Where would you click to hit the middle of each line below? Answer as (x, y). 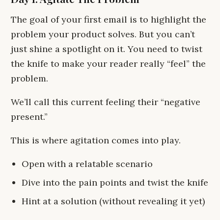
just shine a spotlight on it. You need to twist (107, 49)
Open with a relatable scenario (87, 164)
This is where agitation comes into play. (96, 140)
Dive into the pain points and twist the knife (115, 182)
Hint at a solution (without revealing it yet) (113, 201)
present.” (29, 117)
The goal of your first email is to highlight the (109, 19)
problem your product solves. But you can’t (103, 34)
